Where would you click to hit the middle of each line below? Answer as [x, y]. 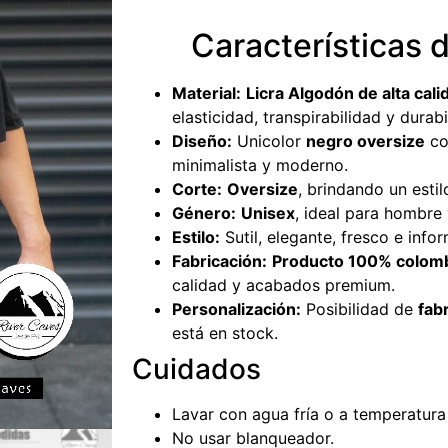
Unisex [268, 213]
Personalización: [236, 309]
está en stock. [225, 333]
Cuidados [196, 369]
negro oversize [365, 141]
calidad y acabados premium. [283, 285]
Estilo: [196, 237]
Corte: [197, 189]
